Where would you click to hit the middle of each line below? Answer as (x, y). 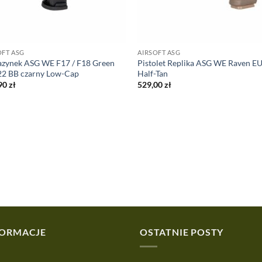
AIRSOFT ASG (159, 53)
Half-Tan (153, 73)
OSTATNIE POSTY (182, 232)
